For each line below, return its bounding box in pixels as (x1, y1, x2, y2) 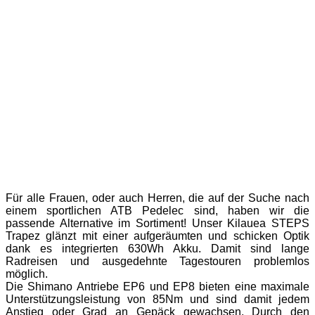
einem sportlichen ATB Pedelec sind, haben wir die (6, 204, 309, 217)
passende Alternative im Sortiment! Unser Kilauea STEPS (6, 217, 309, 229)
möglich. (6, 267, 48, 280)
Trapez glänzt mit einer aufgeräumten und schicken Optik (6, 229, 309, 242)
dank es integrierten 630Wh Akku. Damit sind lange (6, 242, 309, 255)
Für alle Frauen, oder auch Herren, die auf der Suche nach (6, 191, 309, 204)
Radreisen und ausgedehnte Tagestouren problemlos (6, 255, 309, 267)
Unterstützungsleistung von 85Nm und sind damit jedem (6, 292, 309, 305)
